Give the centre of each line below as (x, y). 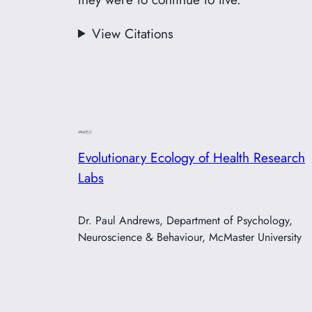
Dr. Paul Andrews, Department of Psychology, (185, 221)
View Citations (133, 33)
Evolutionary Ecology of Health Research (192, 157)
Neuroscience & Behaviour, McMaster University (190, 237)
